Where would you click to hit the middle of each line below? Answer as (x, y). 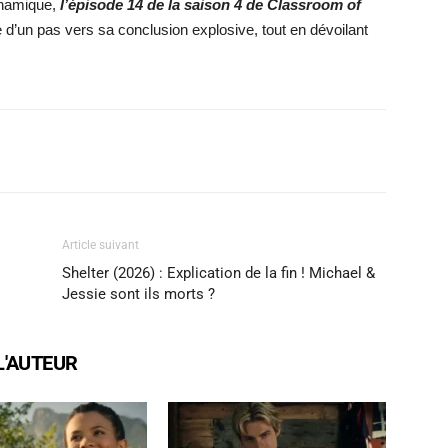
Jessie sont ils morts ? (138, 294)
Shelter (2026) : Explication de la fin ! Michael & (218, 273)
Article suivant (100, 245)
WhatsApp (115, 151)
